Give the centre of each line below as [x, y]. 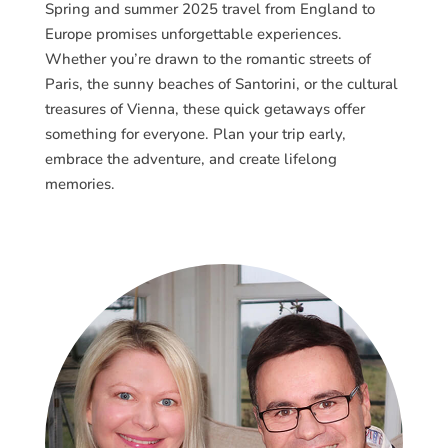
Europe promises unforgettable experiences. [193, 33]
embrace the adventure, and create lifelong [190, 158]
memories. [79, 183]
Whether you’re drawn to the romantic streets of [207, 58]
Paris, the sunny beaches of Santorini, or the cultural [221, 83]
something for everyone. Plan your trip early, [195, 133]
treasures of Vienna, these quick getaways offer [204, 108]
